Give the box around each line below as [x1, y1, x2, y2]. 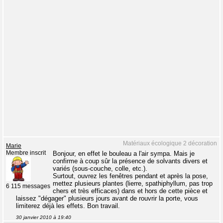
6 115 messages [6, 183, 50, 189]
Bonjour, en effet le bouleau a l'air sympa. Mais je [53, 150, 195, 157]
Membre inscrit [6, 150, 46, 156]
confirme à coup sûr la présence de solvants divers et [53, 157, 208, 165]
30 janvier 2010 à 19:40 [16, 215, 71, 220]
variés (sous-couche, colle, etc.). [53, 165, 147, 172]
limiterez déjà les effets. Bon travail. [16, 202, 120, 210]
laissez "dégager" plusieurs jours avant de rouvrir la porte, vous [16, 195, 198, 202]
